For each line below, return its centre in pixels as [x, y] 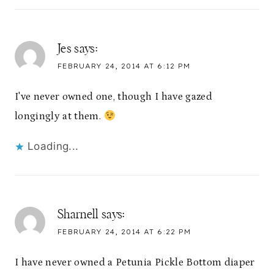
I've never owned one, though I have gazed [113, 97]
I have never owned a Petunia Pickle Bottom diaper [135, 263]
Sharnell [78, 215]
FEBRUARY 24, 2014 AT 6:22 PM [124, 232]
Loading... [53, 146]
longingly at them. [59, 117]
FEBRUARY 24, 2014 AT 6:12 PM [124, 66]
